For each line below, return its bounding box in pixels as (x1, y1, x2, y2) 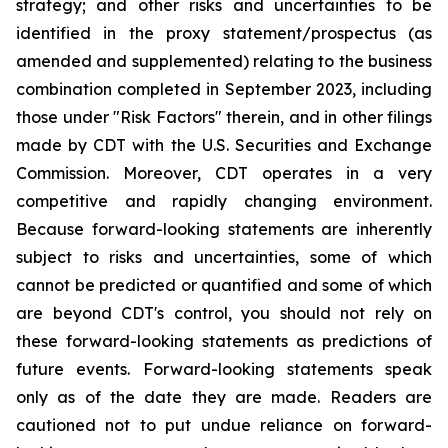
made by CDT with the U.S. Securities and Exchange (16, 135, 432, 155)
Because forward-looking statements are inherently (16, 219, 432, 239)
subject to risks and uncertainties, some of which (16, 247, 432, 267)
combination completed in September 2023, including (16, 79, 432, 99)
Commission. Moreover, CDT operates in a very (16, 163, 432, 183)
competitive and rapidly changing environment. (16, 191, 432, 211)
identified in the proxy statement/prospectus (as (16, 23, 432, 43)
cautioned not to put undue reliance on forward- (16, 415, 432, 435)
